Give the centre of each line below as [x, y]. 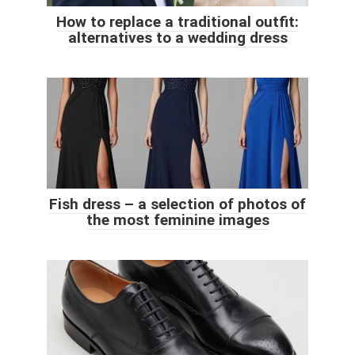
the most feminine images [177, 219]
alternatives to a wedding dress [177, 37]
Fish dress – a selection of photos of [177, 204]
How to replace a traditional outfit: [177, 21]
